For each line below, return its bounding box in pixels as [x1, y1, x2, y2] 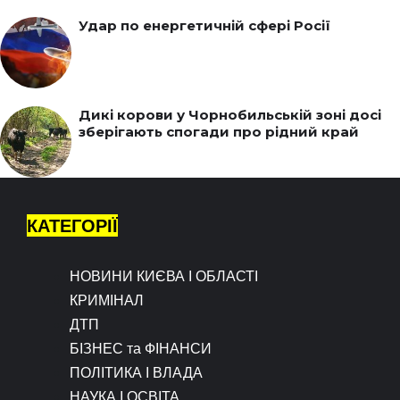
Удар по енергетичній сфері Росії [79, 16, 330, 34]
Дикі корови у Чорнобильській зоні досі [79, 105, 381, 123]
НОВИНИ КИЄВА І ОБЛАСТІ [70, 266, 258, 285]
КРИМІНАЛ [70, 290, 144, 309]
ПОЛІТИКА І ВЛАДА [70, 362, 203, 381]
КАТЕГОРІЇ [27, 213, 118, 237]
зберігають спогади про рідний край [79, 122, 359, 140]
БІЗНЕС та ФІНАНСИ [70, 338, 212, 357]
